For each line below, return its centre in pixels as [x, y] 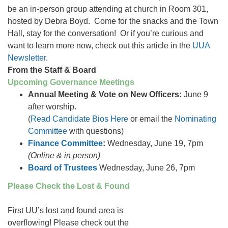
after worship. [52, 107]
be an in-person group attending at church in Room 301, [108, 9]
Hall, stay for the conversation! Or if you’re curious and [106, 33]
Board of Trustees [63, 168]
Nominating [195, 119]
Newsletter [27, 58]
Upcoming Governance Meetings [71, 82]
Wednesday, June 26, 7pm [147, 168]
